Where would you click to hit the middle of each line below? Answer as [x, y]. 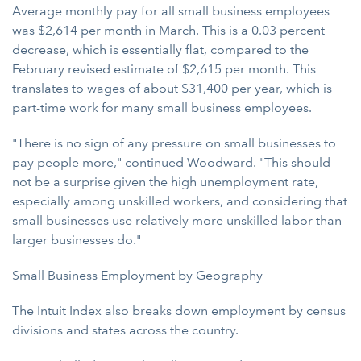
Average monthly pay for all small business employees [171, 11]
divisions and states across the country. [125, 330]
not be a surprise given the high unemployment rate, [165, 182]
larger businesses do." [77, 240]
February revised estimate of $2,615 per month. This [164, 69]
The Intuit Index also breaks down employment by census [179, 311]
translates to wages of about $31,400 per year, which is [172, 88]
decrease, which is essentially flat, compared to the [160, 50]
